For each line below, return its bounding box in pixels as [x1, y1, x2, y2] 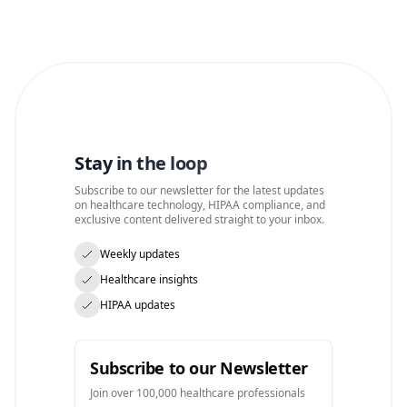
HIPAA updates [100, 297, 175, 313]
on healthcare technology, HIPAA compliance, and [74, 197, 325, 213]
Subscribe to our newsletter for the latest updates [74, 183, 324, 198]
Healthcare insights [100, 272, 198, 287]
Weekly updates [100, 246, 180, 262]
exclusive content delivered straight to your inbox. [74, 212, 324, 227]
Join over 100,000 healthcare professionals [90, 385, 305, 401]
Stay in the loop [74, 151, 207, 175]
